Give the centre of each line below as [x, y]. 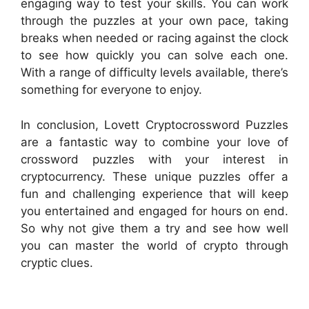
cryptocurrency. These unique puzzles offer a [154, 176]
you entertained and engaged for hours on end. [154, 211]
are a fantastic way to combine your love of [154, 142]
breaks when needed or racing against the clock [154, 38]
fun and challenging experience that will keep [154, 193]
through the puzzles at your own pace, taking [154, 21]
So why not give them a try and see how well [154, 228]
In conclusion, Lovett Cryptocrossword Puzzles [154, 124]
